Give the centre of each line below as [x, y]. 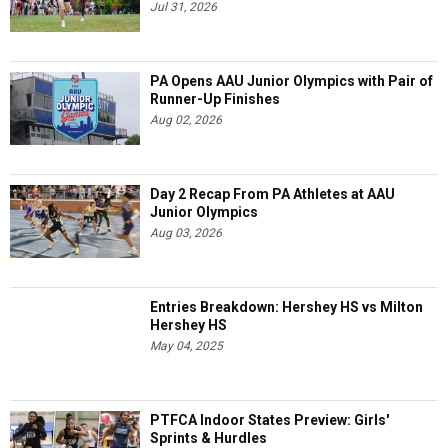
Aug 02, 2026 [186, 120]
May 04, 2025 [186, 346]
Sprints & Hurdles [208, 438]
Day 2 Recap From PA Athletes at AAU [272, 194]
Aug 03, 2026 [186, 233]
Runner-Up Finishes [215, 99]
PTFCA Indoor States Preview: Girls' [269, 420]
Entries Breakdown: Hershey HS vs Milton [286, 307]
